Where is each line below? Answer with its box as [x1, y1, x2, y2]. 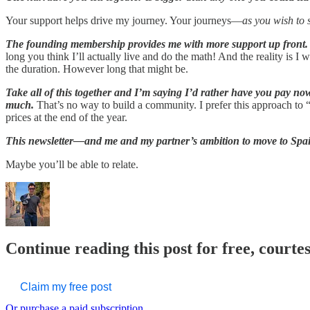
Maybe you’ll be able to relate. [6, 158, 138, 170]
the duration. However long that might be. [6, 62, 188, 75]
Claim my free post [20, 281, 111, 293]
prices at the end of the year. [6, 111, 127, 123]
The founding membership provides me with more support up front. [6, 37, 308, 50]
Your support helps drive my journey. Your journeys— [6, 14, 242, 26]
